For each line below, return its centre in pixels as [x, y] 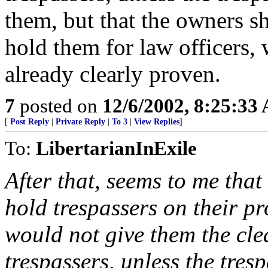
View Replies [157, 122]
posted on [59, 106]
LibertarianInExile [116, 148]
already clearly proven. [113, 74]
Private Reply [80, 122]
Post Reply [30, 122]
